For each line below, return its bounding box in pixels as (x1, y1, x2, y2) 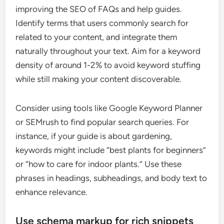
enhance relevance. (15, 186, 88, 197)
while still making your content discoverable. (15, 73, 182, 84)
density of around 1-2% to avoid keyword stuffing (15, 59, 201, 70)
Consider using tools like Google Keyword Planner (15, 102, 203, 113)
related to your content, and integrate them (15, 31, 177, 42)
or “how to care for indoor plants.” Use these (15, 158, 182, 169)
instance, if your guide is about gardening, (15, 130, 172, 141)
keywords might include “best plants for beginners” (15, 144, 206, 155)
